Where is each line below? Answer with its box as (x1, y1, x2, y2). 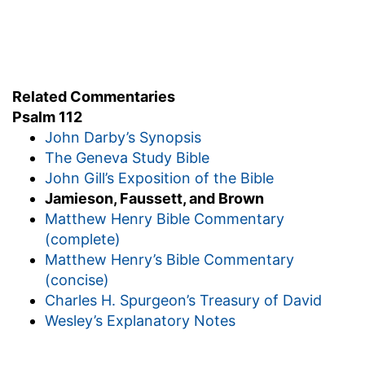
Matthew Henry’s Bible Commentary (45, 250, 294, 268)
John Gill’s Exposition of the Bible (45, 169, 274, 187)
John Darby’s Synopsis (45, 128, 201, 146)
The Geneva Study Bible (45, 148, 209, 166)
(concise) (45, 270, 109, 288)
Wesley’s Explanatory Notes (45, 311, 235, 329)
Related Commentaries (12, 87, 175, 105)
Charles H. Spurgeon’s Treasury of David (45, 291, 322, 309)
